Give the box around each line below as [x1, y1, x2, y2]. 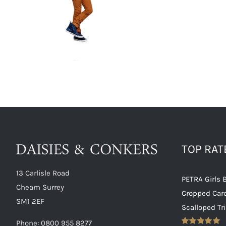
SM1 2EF [16, 196, 44, 206]
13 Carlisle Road [16, 168, 70, 178]
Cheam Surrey [16, 182, 64, 192]
